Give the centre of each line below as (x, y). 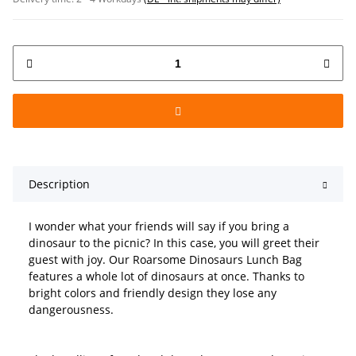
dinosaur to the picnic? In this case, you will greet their (174, 243)
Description (59, 184)
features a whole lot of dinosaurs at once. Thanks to (166, 277)
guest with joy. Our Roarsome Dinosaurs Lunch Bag (165, 260)
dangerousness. (71, 310)
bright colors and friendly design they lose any (153, 293)
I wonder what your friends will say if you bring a (159, 226)
